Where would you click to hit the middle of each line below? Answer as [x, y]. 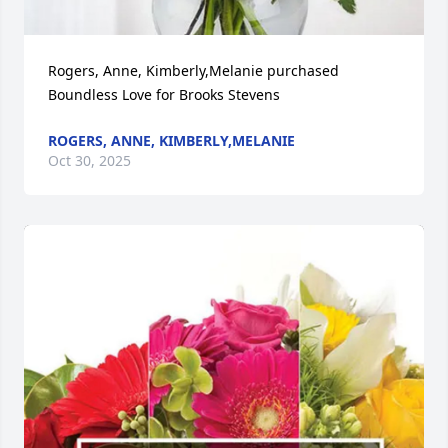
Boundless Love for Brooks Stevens [164, 94]
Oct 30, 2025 [89, 160]
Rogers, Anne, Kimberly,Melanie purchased [193, 70]
